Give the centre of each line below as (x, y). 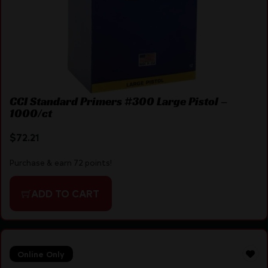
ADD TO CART (65, 194)
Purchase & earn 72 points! (60, 163)
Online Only (41, 254)
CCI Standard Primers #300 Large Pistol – (118, 101)
